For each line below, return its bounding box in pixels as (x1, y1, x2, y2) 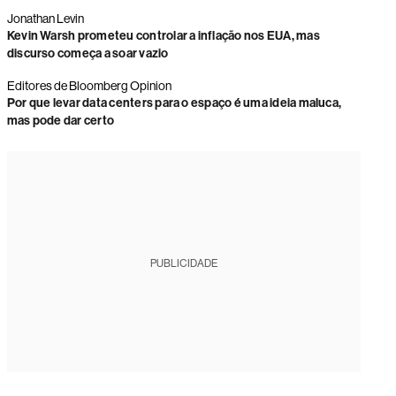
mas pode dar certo (6, 113, 115, 128)
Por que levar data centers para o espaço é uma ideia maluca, (6, 95, 342, 110)
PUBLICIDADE (149, 257, 217, 270)
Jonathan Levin (6, 11, 84, 26)
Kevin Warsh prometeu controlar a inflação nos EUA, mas (6, 28, 320, 43)
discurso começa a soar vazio (6, 46, 169, 61)
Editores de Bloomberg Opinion (6, 79, 171, 93)
